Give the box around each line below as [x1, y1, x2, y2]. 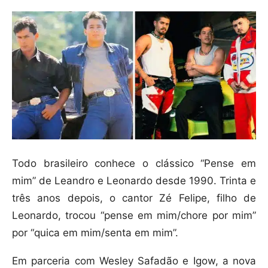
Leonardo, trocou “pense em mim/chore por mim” [12, 209, 256, 222]
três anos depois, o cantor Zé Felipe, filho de [12, 192, 256, 205]
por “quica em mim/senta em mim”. [12, 227, 178, 239]
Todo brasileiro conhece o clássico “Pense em [12, 157, 256, 170]
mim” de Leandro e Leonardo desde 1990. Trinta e [12, 175, 256, 187]
